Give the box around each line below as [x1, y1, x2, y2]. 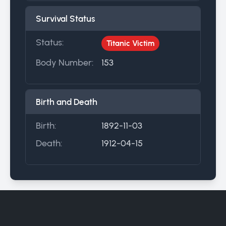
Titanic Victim [106, 38, 154, 48]
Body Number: [36, 56, 93, 68]
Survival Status [36, 13, 95, 24]
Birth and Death [36, 96, 97, 107]
